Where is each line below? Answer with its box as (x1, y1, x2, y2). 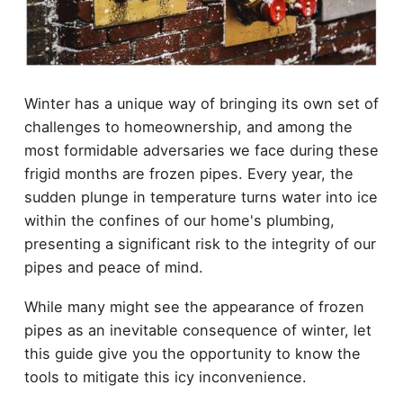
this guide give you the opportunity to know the (23, 345, 361, 363)
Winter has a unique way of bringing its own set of (23, 94, 379, 112)
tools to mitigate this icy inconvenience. (23, 368, 307, 387)
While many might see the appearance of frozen (23, 298, 364, 317)
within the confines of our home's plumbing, (23, 210, 335, 229)
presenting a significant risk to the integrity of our (23, 234, 376, 253)
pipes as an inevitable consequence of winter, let (23, 321, 372, 340)
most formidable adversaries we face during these (23, 140, 379, 159)
